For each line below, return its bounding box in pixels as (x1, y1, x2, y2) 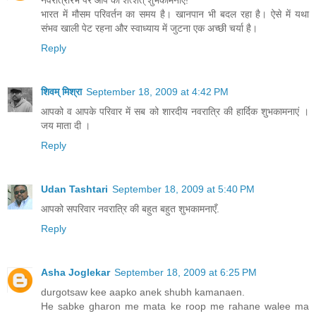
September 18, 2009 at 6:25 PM (114, 266, 257, 278)
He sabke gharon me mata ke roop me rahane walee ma (41, 300, 309, 312)
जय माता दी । (41, 119, 90, 131)
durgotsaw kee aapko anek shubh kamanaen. (41, 286, 245, 298)
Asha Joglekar (41, 266, 110, 278)
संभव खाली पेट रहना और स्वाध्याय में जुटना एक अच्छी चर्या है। (41, 22, 257, 34)
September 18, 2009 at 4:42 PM (86, 85, 229, 97)
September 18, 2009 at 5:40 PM (112, 183, 255, 195)
